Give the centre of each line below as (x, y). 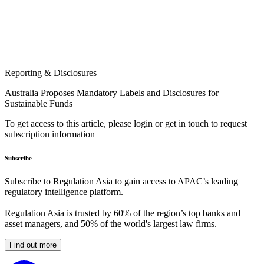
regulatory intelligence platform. (64, 192)
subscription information (50, 134)
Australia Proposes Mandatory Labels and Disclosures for (112, 93)
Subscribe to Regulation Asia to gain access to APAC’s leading (121, 181)
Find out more (33, 245)
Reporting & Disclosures (51, 73)
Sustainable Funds (39, 104)
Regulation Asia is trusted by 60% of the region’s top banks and (123, 213)
